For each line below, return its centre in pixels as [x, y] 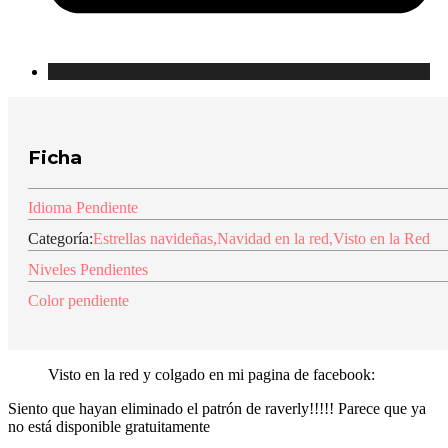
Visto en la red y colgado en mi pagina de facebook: [211, 374]
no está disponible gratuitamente [109, 426]
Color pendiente [78, 300]
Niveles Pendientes [88, 269]
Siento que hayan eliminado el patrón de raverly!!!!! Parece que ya [217, 408]
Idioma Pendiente [83, 207]
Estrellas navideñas [153, 238]
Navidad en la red [273, 238]
